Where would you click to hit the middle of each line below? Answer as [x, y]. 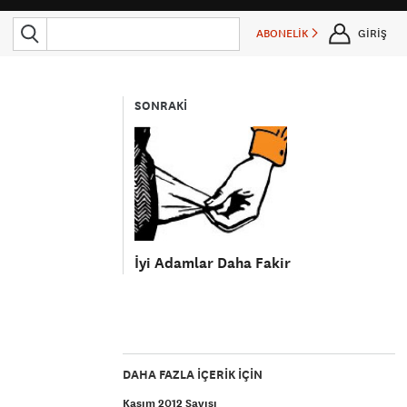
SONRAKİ [161, 106]
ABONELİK [284, 34]
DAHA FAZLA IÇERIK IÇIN [193, 375]
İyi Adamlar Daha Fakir [213, 263]
